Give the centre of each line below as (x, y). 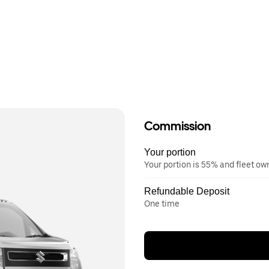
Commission (177, 126)
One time (162, 204)
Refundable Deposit (187, 191)
